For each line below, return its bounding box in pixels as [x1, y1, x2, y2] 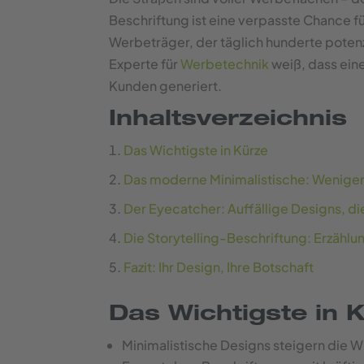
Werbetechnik [178, 55, 270, 72]
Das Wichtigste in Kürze [123, 141, 269, 158]
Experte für [109, 55, 179, 72]
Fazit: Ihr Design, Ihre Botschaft [123, 258, 314, 275]
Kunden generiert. [109, 77, 223, 94]
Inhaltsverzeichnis [109, 110, 348, 132]
